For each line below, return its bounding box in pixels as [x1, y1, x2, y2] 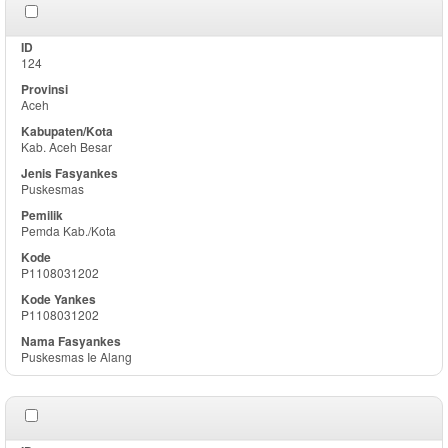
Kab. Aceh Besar [21, 138, 112, 155]
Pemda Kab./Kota [21, 222, 116, 239]
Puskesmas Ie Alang [21, 348, 132, 365]
